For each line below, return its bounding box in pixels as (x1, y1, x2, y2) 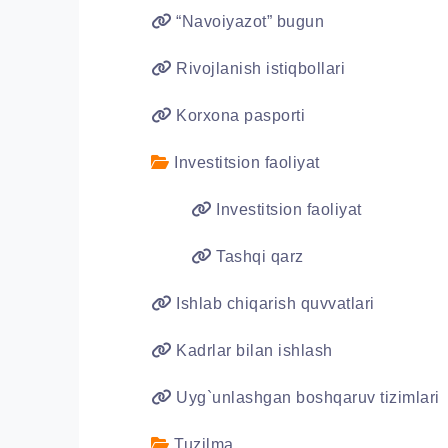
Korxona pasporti (171, 107, 305, 124)
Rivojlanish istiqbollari (171, 60, 345, 77)
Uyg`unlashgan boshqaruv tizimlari (171, 389, 440, 406)
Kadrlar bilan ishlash (171, 342, 333, 359)
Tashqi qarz (211, 248, 304, 265)
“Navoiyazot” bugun (171, 13, 324, 30)
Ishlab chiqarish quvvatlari (171, 295, 375, 312)
